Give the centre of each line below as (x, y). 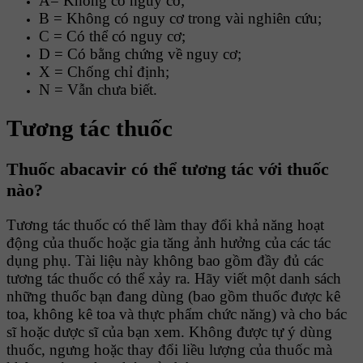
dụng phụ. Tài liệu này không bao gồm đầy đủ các (165, 260)
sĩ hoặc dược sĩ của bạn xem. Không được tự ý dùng (169, 331)
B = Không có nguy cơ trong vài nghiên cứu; (180, 19)
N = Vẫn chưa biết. (98, 90)
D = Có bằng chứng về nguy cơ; (140, 54)
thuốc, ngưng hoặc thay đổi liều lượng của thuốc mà (169, 349)
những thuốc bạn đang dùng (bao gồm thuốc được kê (173, 296)
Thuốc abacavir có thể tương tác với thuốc (168, 169)
